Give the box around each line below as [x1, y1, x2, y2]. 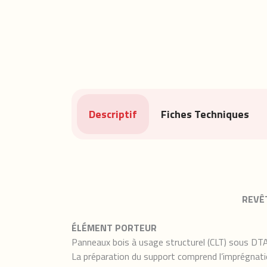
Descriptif [89, 106, 137, 122]
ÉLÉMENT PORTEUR [72, 221, 157, 235]
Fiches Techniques [161, 106, 249, 122]
